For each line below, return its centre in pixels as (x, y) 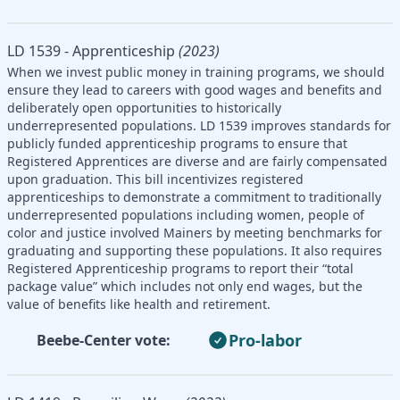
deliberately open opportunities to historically (144, 107)
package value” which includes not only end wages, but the (185, 286)
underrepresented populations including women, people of (186, 214)
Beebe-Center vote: (104, 340)
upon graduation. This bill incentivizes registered (155, 179)
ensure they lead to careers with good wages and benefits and (195, 89)
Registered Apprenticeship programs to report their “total (180, 268)
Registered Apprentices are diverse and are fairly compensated (197, 161)
